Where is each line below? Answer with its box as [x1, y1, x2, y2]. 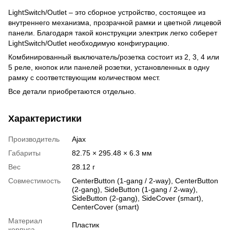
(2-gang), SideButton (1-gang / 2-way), [72, 185, 198, 194]
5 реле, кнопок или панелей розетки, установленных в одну [8, 63, 209, 71]
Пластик [72, 220, 99, 229]
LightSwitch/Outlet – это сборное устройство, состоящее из [8, 8, 205, 16]
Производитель [8, 135, 60, 143]
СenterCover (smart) [72, 202, 139, 211]
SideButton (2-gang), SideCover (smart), [72, 194, 203, 202]
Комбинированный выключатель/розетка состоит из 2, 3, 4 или [8, 52, 219, 61]
